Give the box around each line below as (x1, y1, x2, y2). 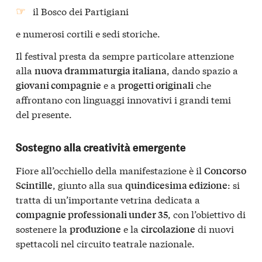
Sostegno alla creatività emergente (16, 138, 186, 154)
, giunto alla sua (53, 177, 125, 191)
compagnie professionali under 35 (16, 207, 168, 221)
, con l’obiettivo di (168, 206, 246, 220)
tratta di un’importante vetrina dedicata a (16, 192, 200, 206)
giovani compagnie (16, 78, 101, 92)
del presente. (16, 106, 72, 120)
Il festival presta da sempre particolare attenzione (16, 48, 234, 62)
